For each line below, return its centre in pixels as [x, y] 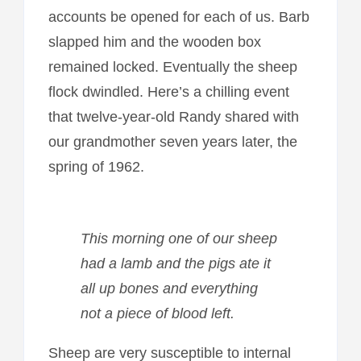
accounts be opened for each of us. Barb [178, 17]
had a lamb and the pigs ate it [175, 263]
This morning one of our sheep [178, 238]
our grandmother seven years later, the [172, 141]
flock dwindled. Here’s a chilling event [168, 91]
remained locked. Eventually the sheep [172, 66]
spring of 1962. [96, 166]
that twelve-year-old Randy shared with [173, 116]
